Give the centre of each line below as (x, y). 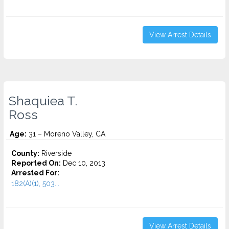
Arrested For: (35, 173)
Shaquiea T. (43, 101)
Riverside (55, 153)
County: (25, 153)
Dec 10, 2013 (83, 163)
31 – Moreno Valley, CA (66, 134)
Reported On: (36, 163)
